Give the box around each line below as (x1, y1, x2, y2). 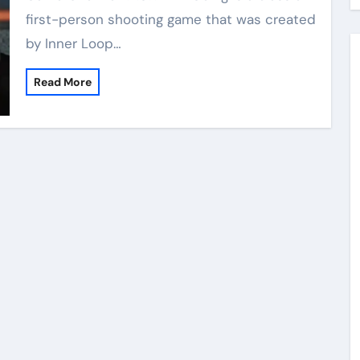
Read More (33, 74, 92, 89)
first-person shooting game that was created (25, 10, 316, 28)
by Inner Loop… (25, 34, 121, 52)
